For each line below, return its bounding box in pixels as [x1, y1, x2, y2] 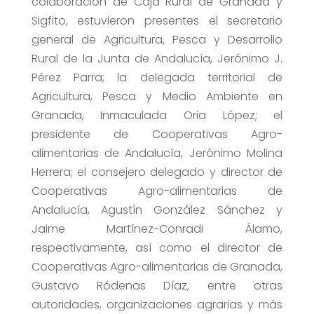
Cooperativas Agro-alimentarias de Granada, [31, 259, 283, 275]
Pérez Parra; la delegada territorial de [31, 69, 283, 86]
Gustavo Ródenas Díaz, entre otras [31, 278, 283, 294]
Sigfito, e [31, 13, 85, 29]
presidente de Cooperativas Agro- [31, 126, 283, 143]
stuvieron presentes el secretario [84, 13, 283, 29]
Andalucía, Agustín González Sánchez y [31, 202, 283, 219]
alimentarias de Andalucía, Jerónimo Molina [31, 145, 283, 162]
